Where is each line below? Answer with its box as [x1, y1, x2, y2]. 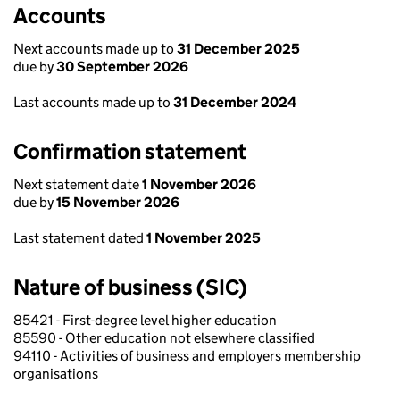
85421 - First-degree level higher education [13, 312, 277, 329]
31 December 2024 [173, 94, 296, 111]
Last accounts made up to [13, 94, 173, 111]
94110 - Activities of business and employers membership [13, 347, 361, 364]
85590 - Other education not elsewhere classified [13, 329, 315, 346]
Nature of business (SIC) [13, 274, 247, 300]
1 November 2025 [146, 229, 261, 246]
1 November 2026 [142, 176, 256, 193]
